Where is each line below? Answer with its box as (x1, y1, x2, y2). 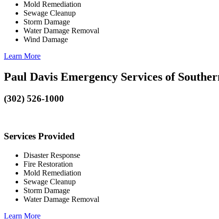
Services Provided (4, 131, 75, 142)
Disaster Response (23, 151, 80, 159)
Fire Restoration (23, 159, 73, 168)
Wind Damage (23, 35, 68, 44)
